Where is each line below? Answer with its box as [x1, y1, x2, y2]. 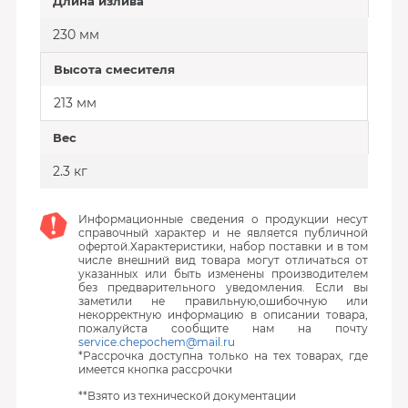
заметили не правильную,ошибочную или [77, 294, 369, 308]
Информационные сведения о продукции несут [77, 212, 369, 226]
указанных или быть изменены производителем [77, 267, 369, 280]
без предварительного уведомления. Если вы [77, 280, 369, 294]
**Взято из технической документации [77, 389, 296, 403]
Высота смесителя [53, 62, 175, 76]
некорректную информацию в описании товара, [77, 308, 369, 321]
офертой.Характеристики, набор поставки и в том [77, 240, 369, 253]
